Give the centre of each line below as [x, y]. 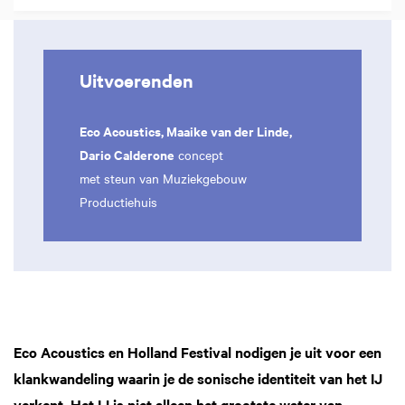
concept [199, 155]
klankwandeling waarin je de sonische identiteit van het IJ [198, 378]
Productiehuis [118, 202]
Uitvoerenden [137, 80]
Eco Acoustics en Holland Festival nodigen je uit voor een [198, 352]
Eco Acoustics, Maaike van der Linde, [186, 131]
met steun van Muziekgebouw [163, 178]
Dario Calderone [127, 154]
